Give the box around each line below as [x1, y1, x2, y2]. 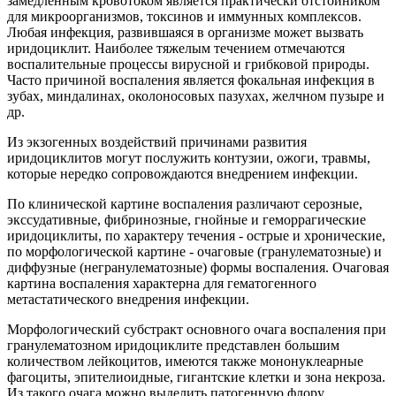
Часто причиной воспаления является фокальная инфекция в [7, 72, 375, 88]
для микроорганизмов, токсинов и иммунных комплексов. [7, 9, 362, 25]
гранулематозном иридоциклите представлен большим [7, 338, 339, 354]
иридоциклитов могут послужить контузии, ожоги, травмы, [7, 150, 370, 166]
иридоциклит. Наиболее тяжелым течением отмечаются [7, 41, 345, 57]
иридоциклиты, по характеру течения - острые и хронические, [7, 228, 385, 244]
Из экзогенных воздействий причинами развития [7, 134, 307, 150]
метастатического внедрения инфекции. [7, 292, 249, 308]
